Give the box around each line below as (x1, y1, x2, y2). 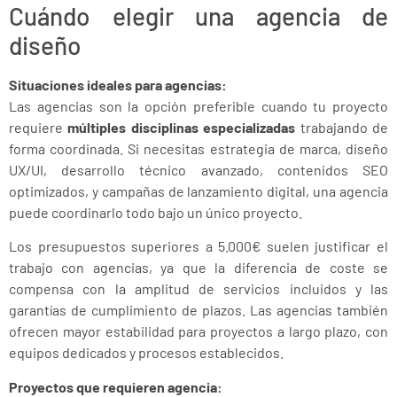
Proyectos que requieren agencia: (9, 378, 222, 395)
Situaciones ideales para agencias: (9, 76, 227, 94)
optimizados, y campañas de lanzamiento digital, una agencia (9, 183, 388, 200)
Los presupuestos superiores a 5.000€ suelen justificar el (9, 237, 388, 255)
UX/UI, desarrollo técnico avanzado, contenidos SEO (9, 161, 388, 179)
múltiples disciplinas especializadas (67, 119, 296, 136)
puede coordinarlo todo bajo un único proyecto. (9, 204, 302, 222)
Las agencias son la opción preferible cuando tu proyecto (9, 97, 388, 115)
